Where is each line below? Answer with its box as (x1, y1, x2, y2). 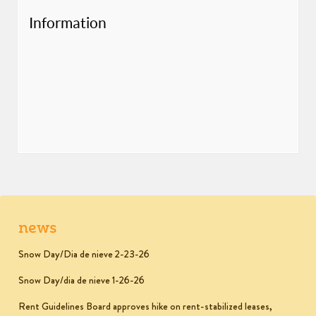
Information (29, 14, 107, 31)
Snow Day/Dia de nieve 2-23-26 (18, 247, 150, 262)
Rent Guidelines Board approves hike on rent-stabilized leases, (18, 299, 272, 314)
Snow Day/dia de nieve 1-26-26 (18, 273, 145, 288)
